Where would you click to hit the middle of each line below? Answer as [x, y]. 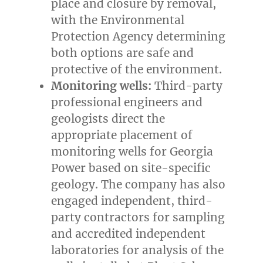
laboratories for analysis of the [138, 250]
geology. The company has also [139, 185]
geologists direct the [108, 119]
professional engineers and [127, 102]
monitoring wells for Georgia [132, 152]
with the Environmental [118, 20]
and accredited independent [129, 234]
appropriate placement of [122, 135]
